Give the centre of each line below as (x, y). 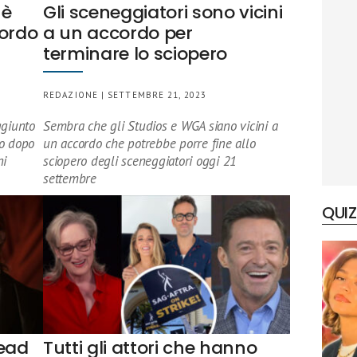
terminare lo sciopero (135, 54)
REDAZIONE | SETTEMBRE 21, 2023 (125, 95)
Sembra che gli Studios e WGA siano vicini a (161, 126)
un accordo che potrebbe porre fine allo (149, 143)
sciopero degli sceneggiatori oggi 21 (140, 161)
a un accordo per (118, 33)
